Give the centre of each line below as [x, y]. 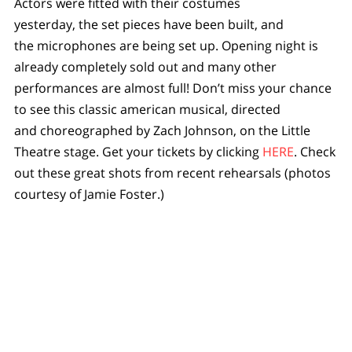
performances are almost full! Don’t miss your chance [172, 88]
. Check [314, 152]
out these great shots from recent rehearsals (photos [172, 173]
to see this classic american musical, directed [147, 110]
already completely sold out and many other [145, 67]
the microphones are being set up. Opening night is [166, 46]
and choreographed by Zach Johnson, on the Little [162, 131]
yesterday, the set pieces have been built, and [148, 25]
